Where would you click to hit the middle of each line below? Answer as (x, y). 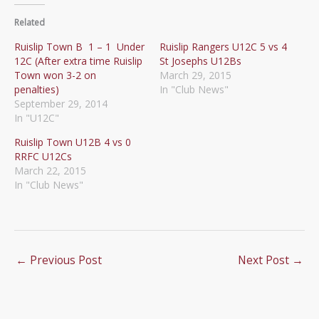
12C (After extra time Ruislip (78, 61)
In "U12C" (37, 118)
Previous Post (64, 260)
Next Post (265, 260)
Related (30, 23)
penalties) (38, 90)
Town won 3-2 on (55, 75)
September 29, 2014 (61, 104)
